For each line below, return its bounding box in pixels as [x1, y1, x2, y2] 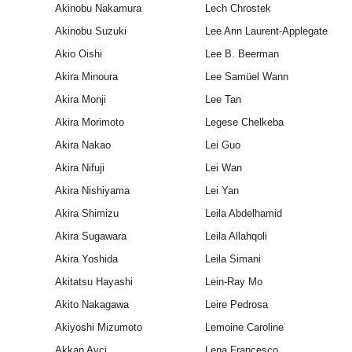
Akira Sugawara [54, 230, 126, 243]
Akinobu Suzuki [54, 25, 126, 38]
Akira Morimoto [54, 116, 124, 129]
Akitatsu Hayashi [54, 276, 133, 288]
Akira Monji [54, 93, 106, 106]
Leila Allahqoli [204, 230, 267, 243]
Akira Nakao [54, 139, 111, 152]
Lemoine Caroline [204, 321, 284, 334]
